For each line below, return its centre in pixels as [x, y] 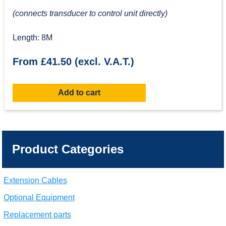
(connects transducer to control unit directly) [90, 13]
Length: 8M [32, 37]
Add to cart [79, 92]
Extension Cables [35, 180]
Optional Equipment [39, 197]
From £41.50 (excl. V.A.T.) [73, 61]
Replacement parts [37, 214]
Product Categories [68, 149]
